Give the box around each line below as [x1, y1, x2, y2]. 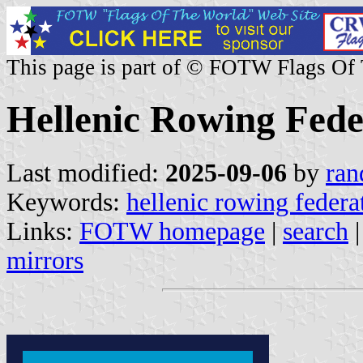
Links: [6, 216, 79, 246]
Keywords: [6, 187, 126, 216]
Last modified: [6, 158, 165, 187]
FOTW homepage [79, 216, 265, 246]
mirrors [6, 246, 83, 275]
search [283, 216, 348, 246]
